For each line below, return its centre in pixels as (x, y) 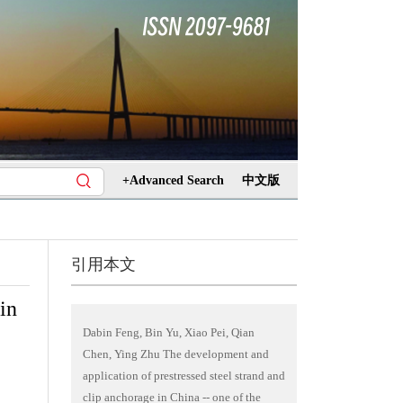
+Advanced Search (173, 180)
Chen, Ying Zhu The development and (175, 354)
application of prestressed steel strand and (184, 376)
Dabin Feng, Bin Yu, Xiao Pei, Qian (168, 332)
